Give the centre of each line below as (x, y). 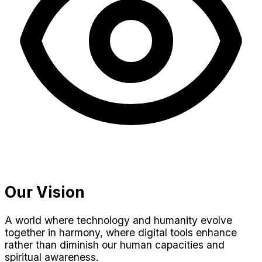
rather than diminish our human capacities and (115, 245)
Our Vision (45, 192)
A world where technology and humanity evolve (118, 220)
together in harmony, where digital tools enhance (121, 233)
